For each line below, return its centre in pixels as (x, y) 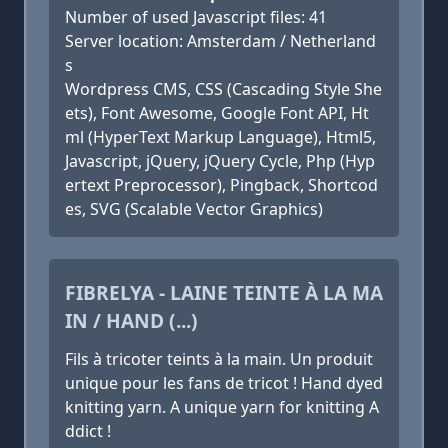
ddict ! (88, 431)
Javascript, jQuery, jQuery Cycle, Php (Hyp (220, 161)
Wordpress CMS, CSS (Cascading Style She (223, 89)
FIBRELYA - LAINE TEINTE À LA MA (224, 292)
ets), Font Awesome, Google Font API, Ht (217, 113)
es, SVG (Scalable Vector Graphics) (194, 209)
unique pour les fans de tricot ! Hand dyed (224, 383)
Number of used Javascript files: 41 (196, 17)
